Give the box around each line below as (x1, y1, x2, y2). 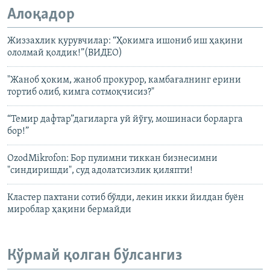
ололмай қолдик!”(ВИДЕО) (7, 48, 122, 58)
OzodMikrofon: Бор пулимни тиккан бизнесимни (7, 154, 218, 164)
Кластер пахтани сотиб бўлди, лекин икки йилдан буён (7, 193, 244, 203)
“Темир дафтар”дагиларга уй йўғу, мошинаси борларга (7, 115, 243, 125)
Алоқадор (7, 6, 75, 23)
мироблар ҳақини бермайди (7, 205, 131, 215)
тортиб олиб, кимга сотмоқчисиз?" (7, 87, 154, 98)
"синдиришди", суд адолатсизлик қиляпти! (7, 166, 193, 176)
